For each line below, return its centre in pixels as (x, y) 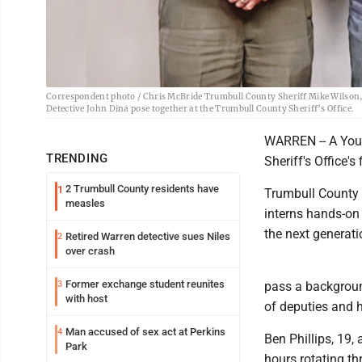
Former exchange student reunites (145, 284)
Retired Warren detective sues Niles (148, 236)
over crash (90, 251)
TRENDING (77, 158)
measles (85, 203)
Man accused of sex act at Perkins (145, 332)
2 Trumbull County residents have (142, 189)
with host (86, 299)
